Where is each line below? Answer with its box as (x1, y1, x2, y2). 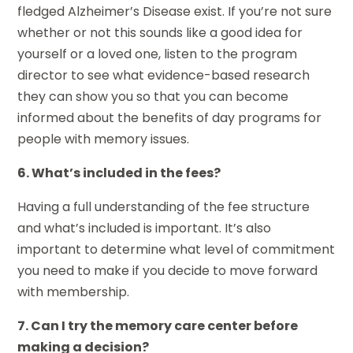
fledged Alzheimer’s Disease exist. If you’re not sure (17, 2, 333, 20)
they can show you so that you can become (17, 87, 289, 106)
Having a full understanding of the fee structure (17, 197, 310, 216)
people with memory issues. (17, 129, 190, 148)
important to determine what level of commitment (17, 240, 336, 258)
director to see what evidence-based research (17, 65, 310, 84)
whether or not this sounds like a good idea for (17, 23, 303, 42)
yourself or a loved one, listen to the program (17, 44, 298, 63)
